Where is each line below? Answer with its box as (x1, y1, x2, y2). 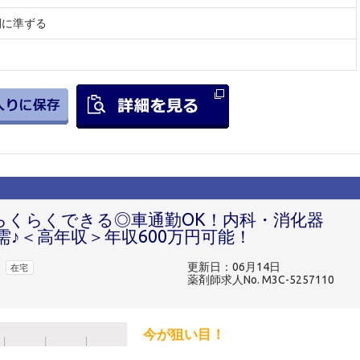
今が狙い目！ (143, 325, 226, 342)
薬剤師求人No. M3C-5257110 (187, 273, 334, 287)
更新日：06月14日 (187, 260, 280, 274)
